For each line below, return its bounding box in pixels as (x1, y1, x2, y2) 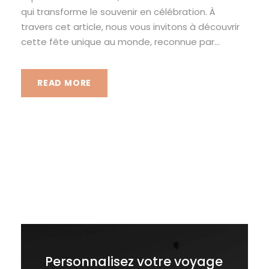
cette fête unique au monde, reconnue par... (21, 35, 220, 48)
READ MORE (37, 76, 92, 89)
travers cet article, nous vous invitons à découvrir (21, 20, 240, 33)
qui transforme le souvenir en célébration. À (21, 5, 216, 18)
